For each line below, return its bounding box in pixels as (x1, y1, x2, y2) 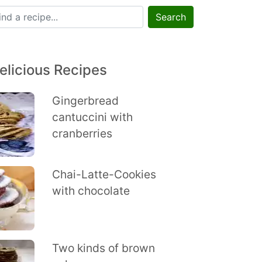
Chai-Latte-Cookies (51, 167, 156, 181)
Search (156, 11, 186, 23)
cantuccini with (51, 110, 133, 124)
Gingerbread (51, 94, 119, 108)
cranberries (51, 126, 112, 140)
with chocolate (51, 184, 130, 198)
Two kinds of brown (51, 241, 155, 255)
